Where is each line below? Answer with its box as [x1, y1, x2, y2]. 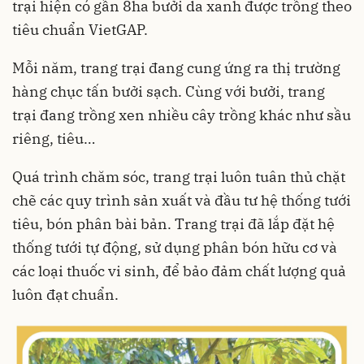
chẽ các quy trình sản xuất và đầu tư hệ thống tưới [12, 191, 351, 210]
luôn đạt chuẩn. [12, 285, 119, 305]
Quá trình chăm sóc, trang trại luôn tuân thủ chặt [12, 167, 345, 187]
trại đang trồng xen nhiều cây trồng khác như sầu [12, 106, 351, 125]
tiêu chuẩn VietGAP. [12, 20, 148, 40]
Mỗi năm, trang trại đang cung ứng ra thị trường [12, 58, 340, 78]
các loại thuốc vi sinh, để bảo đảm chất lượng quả [12, 262, 346, 281]
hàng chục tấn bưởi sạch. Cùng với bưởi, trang [12, 82, 325, 102]
